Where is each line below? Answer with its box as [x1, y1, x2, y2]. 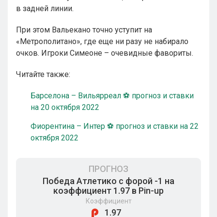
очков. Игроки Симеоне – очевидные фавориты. [16, 48, 193, 58]
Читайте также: [16, 70, 70, 79]
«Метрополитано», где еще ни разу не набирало [16, 37, 188, 46]
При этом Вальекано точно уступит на [16, 25, 152, 34]
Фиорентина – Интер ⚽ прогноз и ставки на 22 [31, 122, 199, 131]
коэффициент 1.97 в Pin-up [53, 186, 164, 196]
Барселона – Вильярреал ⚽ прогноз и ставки [31, 91, 194, 100]
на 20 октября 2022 [31, 103, 99, 112]
